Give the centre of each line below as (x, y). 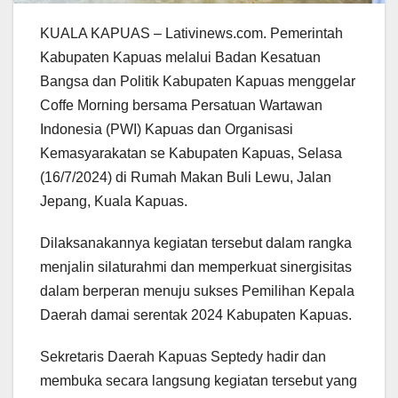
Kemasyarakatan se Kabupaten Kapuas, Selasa (191, 153)
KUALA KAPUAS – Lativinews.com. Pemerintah (191, 33)
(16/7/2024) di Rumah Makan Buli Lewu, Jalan (186, 177)
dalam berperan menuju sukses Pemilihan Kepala (197, 291)
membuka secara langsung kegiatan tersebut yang (199, 380)
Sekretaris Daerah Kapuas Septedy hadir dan (183, 356)
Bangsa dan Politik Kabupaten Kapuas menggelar (198, 81)
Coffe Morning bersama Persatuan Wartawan (181, 105)
